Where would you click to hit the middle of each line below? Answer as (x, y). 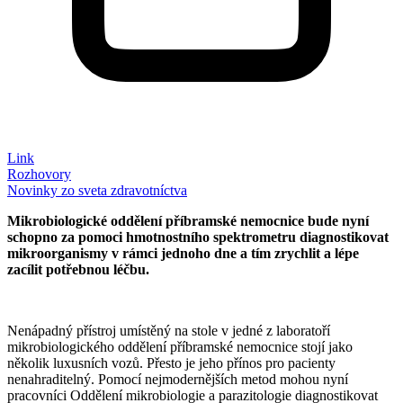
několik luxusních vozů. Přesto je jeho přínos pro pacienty (171, 363)
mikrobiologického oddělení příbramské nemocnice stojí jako (180, 346)
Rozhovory (39, 174)
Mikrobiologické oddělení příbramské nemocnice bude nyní (188, 220)
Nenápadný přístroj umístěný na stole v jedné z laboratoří (169, 330)
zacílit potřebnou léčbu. (78, 269)
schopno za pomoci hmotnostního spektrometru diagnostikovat (198, 237)
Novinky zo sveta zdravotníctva (97, 190)
